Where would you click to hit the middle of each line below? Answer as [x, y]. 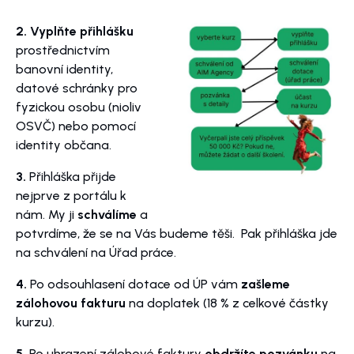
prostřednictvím [63, 51]
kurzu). [35, 322]
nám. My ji [47, 215]
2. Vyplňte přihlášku [75, 32]
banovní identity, [64, 70]
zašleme [265, 284]
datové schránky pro [77, 88]
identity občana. [64, 145]
